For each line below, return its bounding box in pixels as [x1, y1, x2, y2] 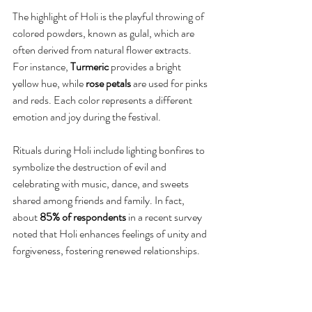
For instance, [13, 58, 70, 75]
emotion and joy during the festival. [13, 109, 161, 125]
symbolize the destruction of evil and [13, 159, 169, 175]
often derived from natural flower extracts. [13, 42, 194, 58]
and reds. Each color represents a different [13, 92, 194, 109]
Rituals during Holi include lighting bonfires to [13, 142, 207, 159]
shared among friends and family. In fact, [13, 192, 187, 209]
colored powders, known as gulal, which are [13, 25, 196, 42]
